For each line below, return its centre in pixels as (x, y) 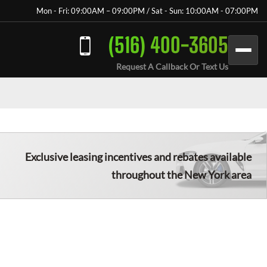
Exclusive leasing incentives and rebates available (138, 157)
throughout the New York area (181, 175)
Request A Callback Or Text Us (172, 66)
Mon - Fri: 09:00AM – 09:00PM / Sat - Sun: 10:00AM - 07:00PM (147, 11)
